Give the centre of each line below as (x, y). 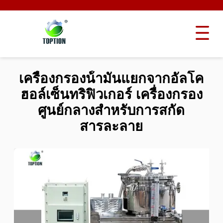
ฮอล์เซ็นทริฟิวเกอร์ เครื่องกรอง (111, 95)
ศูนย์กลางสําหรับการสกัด (111, 111)
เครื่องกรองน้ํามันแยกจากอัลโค (111, 79)
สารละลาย (111, 126)
